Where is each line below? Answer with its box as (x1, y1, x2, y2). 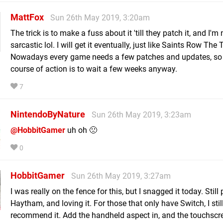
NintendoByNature (10, 109, 85, 119)
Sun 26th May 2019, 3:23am (92, 110, 191, 119)
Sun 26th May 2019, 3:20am (50, 12, 150, 22)
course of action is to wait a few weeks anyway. (10, 64, 177, 74)
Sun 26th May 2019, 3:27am (71, 171, 171, 181)
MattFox (10, 11, 44, 22)
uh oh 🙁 (65, 125, 97, 135)
